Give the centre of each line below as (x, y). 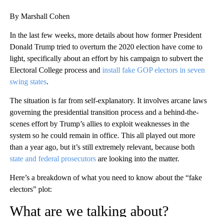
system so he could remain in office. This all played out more (102, 136)
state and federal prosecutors (54, 159)
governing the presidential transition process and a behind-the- (104, 112)
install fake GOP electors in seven (154, 70)
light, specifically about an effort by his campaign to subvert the (106, 59)
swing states (28, 82)
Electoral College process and (56, 70)
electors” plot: (31, 189)
